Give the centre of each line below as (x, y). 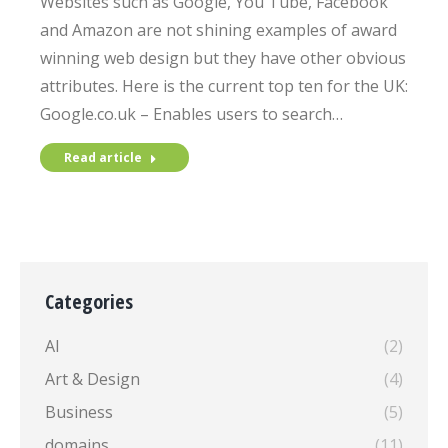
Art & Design (92, 379)
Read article (103, 157)
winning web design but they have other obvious (223, 58)
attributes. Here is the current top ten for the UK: (224, 86)
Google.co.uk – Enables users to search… (191, 114)
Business (79, 412)
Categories (89, 301)
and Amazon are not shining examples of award (218, 30)
